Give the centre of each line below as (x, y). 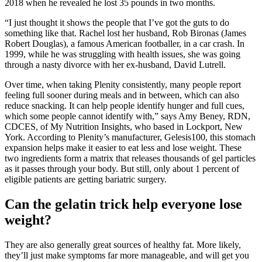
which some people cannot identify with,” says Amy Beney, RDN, (127, 116)
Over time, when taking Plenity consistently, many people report (123, 85)
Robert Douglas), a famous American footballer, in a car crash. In (125, 44)
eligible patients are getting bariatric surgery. (86, 180)
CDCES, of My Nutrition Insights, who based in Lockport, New (124, 127)
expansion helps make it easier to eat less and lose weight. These (123, 148)
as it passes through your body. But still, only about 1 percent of (122, 169)
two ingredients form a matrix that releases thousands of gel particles (130, 158)
